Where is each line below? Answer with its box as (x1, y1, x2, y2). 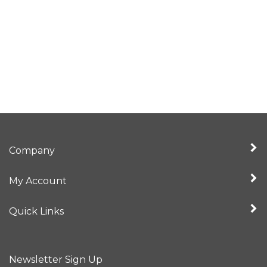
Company (9, 144, 55, 156)
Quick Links (9, 205, 64, 217)
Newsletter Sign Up (9, 253, 103, 265)
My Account (9, 175, 67, 187)
